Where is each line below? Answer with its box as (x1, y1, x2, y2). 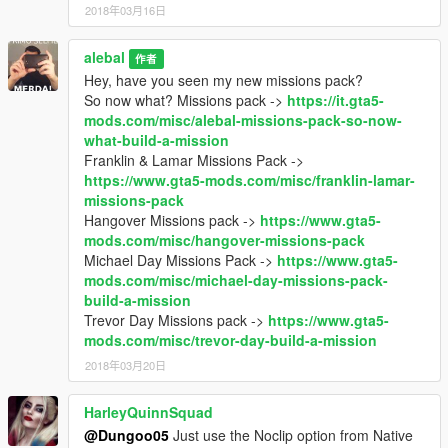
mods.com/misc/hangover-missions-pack (84, 230, 365, 251)
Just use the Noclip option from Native (169, 425, 413, 446)
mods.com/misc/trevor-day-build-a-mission (84, 330, 377, 351)
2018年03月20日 (85, 357, 166, 374)
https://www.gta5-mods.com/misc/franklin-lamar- (84, 170, 415, 191)
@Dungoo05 (84, 425, 169, 446)
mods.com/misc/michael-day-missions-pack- (84, 270, 388, 291)
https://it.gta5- (287, 90, 384, 111)
